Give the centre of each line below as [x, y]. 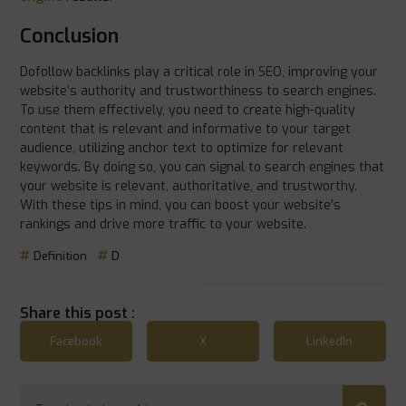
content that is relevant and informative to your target [186, 130]
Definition [61, 256]
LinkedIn [330, 341]
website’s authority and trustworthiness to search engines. [198, 92]
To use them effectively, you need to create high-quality [188, 111]
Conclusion [70, 36]
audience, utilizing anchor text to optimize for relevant [182, 149]
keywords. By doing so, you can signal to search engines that [203, 168]
